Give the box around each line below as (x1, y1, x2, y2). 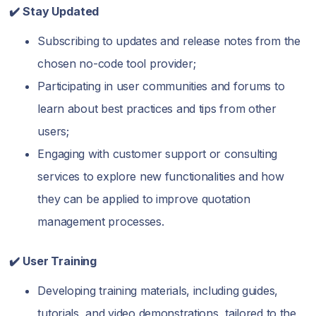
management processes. (37, 214, 164, 229)
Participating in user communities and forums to (37, 79, 285, 93)
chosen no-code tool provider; (37, 56, 196, 71)
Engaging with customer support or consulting (37, 147, 278, 161)
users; (37, 124, 69, 138)
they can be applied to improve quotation (37, 192, 250, 206)
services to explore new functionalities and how (37, 169, 284, 183)
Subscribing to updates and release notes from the (37, 34, 300, 48)
